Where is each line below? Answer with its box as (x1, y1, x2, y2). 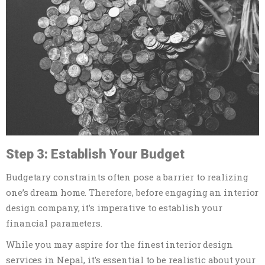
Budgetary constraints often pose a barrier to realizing (6, 171, 248, 183)
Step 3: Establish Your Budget (6, 147, 185, 162)
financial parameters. (6, 217, 102, 230)
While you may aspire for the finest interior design (6, 238, 233, 251)
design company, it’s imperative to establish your (6, 202, 223, 214)
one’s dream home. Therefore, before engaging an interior (6, 186, 259, 199)
